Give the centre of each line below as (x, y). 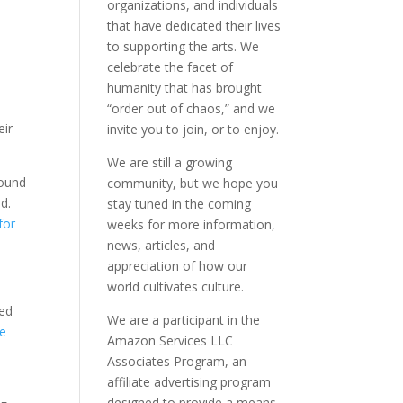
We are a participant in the (184, 320)
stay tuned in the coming (179, 204)
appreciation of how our (178, 266)
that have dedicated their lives (194, 26)
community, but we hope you (193, 183)
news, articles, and (161, 245)
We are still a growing (170, 162)
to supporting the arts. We (184, 46)
